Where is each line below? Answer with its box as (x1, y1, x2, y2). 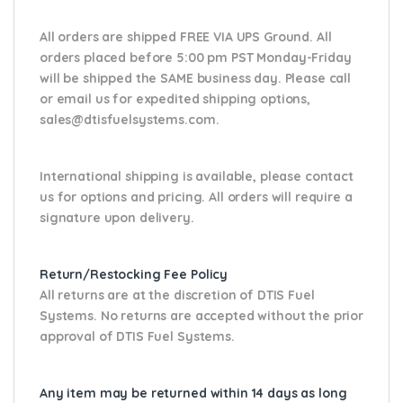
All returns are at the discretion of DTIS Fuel (40, 286, 315, 303)
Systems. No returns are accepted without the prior (40, 307, 363, 324)
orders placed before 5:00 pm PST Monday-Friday (40, 49, 352, 66)
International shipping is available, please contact (40, 167, 354, 184)
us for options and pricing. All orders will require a (40, 188, 353, 205)
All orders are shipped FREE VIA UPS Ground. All (40, 28, 332, 45)
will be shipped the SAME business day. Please (40, 69, 329, 86)
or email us (40, 90, 110, 107)
